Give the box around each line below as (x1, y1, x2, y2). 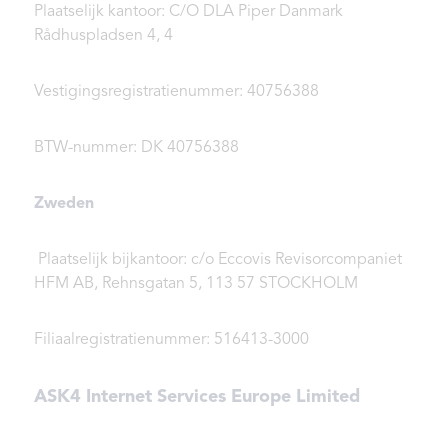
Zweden (34, 196, 94, 213)
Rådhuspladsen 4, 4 (34, 28, 173, 45)
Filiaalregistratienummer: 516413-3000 (34, 332, 309, 349)
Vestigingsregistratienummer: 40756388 (34, 84, 319, 101)
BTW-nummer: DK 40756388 (34, 140, 239, 157)
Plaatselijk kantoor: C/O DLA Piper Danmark (34, 4, 343, 21)
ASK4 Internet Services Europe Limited (34, 388, 360, 407)
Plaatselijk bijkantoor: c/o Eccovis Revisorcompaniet (34, 252, 402, 269)
